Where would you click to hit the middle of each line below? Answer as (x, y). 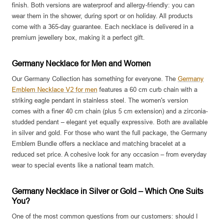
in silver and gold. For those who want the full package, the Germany (110, 133)
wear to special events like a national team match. (83, 165)
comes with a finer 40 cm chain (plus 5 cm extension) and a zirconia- (110, 111)
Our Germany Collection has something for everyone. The (95, 79)
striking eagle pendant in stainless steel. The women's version (100, 101)
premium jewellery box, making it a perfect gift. (78, 38)
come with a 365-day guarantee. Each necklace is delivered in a (103, 27)
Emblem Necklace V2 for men (55, 90)
